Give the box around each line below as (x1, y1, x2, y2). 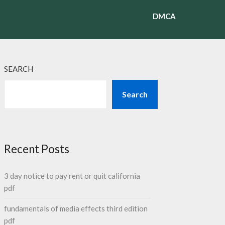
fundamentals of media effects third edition (4, 204, 148, 213)
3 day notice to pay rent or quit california (4, 171, 140, 181)
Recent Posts (4, 142, 69, 156)
